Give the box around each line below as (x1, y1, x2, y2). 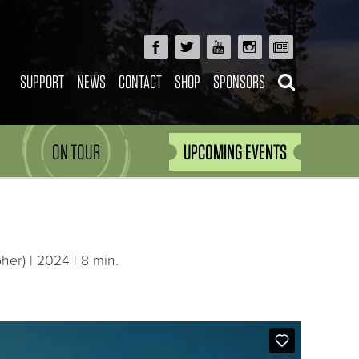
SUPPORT (19, 71, 64, 92)
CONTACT (118, 71, 162, 92)
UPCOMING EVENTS (184, 139, 287, 165)
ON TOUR (52, 139, 101, 165)
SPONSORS (212, 71, 265, 92)
